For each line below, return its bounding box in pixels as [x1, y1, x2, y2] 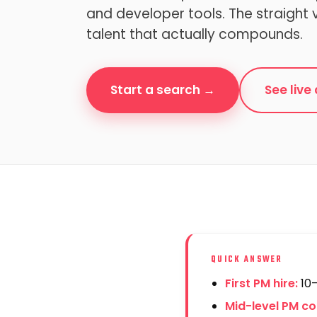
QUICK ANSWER [211, 253, 283, 266]
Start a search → [110, 81, 215, 98]
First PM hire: [225, 275, 298, 292]
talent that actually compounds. [86, 25, 303, 44]
